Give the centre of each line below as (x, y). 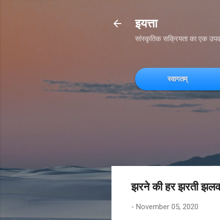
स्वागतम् (178, 79)
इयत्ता (146, 24)
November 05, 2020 (167, 207)
